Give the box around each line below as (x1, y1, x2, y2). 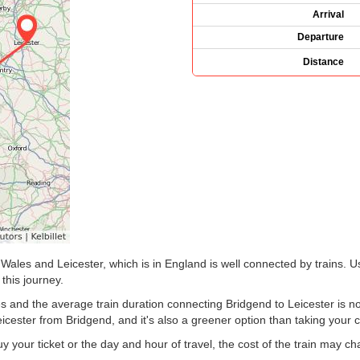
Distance (303, 55, 344, 67)
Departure (297, 31, 344, 43)
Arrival (313, 8, 344, 20)
